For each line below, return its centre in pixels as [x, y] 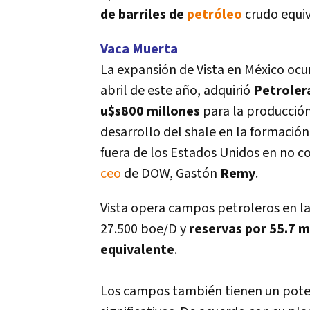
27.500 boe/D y [145, 229]
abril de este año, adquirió [177, 91]
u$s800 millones [150, 111]
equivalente [137, 250]
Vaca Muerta [139, 49]
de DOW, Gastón [171, 174]
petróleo [215, 15]
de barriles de [144, 15]
